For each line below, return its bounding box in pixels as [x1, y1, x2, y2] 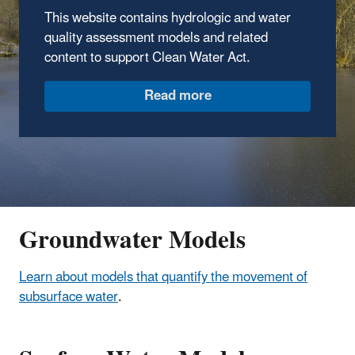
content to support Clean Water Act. [44, 43, 254, 72]
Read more [143, 81, 212, 110]
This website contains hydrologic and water [44, 3, 291, 32]
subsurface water [19, 282, 118, 311]
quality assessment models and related [44, 23, 268, 52]
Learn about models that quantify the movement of [19, 262, 307, 292]
